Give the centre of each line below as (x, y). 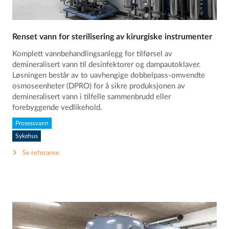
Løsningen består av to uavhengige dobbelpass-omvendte (109, 76)
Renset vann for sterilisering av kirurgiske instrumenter (112, 37)
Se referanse (41, 153)
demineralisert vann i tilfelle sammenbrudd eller (92, 97)
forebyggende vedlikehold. (58, 108)
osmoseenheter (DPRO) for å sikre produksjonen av (99, 86)
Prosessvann (32, 123)
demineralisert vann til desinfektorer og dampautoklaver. (107, 65)
